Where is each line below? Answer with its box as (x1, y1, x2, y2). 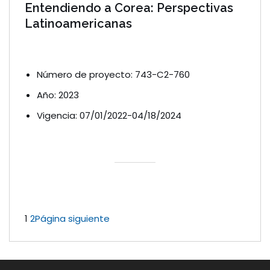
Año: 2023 (37, 89, 79, 102)
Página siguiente (35, 212, 110, 225)
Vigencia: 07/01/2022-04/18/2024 (37, 109, 181, 122)
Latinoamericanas (25, 16, 132, 31)
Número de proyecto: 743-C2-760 (37, 68, 190, 81)
